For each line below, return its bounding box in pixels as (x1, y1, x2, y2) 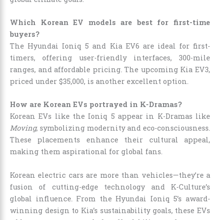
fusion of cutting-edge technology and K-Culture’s (10, 182, 210, 192)
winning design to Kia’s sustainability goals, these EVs (10, 205, 210, 215)
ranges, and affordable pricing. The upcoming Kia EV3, (10, 65, 210, 75)
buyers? (10, 29, 40, 39)
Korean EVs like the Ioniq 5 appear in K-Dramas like (10, 111, 210, 121)
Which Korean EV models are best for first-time (10, 18, 210, 27)
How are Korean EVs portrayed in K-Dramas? (10, 100, 182, 110)
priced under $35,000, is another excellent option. (10, 77, 189, 86)
